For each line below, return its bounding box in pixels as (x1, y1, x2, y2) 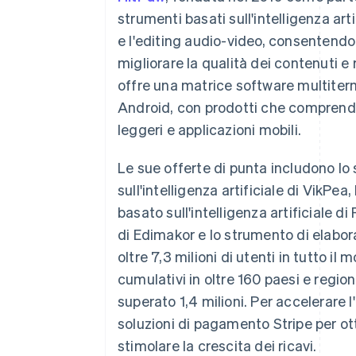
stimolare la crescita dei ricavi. (118, 336, 317, 354)
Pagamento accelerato (57, 21, 176, 36)
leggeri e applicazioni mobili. (118, 120, 301, 138)
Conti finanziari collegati (57, 51, 182, 65)
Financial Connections (57, 37, 180, 51)
